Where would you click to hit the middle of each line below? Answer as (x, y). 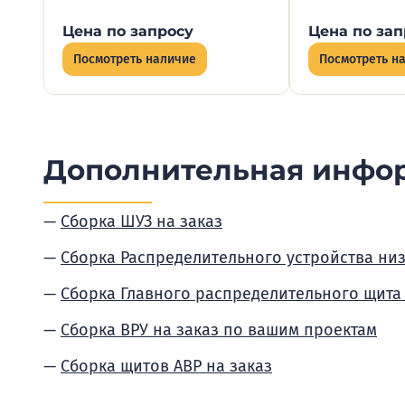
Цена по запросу (128, 31)
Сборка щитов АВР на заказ (166, 366)
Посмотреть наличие (135, 59)
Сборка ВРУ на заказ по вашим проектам (219, 330)
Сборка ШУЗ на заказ (141, 221)
